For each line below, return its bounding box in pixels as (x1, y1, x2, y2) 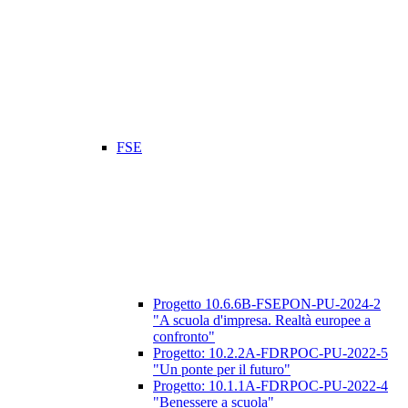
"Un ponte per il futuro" (153, 362, 291, 378)
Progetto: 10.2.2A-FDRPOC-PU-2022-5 (153, 345, 388, 362)
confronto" (153, 329, 215, 345)
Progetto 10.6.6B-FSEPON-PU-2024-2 (153, 296, 381, 312)
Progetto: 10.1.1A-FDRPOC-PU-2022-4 (153, 378, 388, 394)
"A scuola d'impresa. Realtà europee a (153, 312, 371, 329)
